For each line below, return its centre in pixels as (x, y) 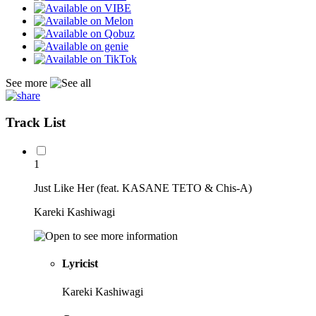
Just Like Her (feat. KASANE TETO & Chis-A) (143, 188)
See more (28, 83)
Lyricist (80, 264)
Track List (36, 123)
